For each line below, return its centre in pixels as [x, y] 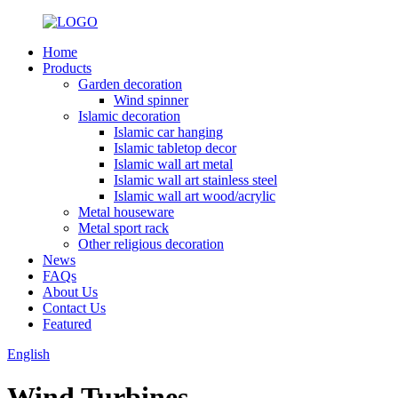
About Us [70, 292]
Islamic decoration [129, 116]
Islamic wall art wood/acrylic [195, 196]
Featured [67, 324]
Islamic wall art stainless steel [195, 180]
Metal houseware [126, 212]
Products [67, 68]
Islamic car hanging [168, 132]
